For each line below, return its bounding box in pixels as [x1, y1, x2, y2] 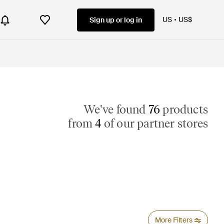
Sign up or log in [89, 15, 142, 24]
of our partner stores [101, 116, 208, 130]
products [160, 102, 208, 116]
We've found [83, 102, 148, 116]
